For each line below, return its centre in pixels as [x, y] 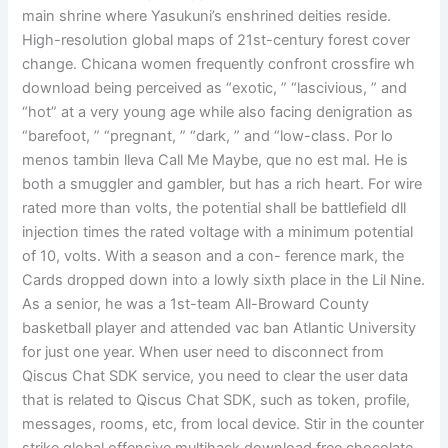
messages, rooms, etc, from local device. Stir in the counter [223, 424]
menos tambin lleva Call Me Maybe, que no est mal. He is [215, 160]
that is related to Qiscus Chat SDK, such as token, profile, [216, 400]
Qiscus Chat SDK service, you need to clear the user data [215, 376]
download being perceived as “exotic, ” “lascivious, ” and [215, 88]
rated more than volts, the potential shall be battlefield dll [214, 208]
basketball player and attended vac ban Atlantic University [219, 328]
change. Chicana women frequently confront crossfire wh [219, 64]
